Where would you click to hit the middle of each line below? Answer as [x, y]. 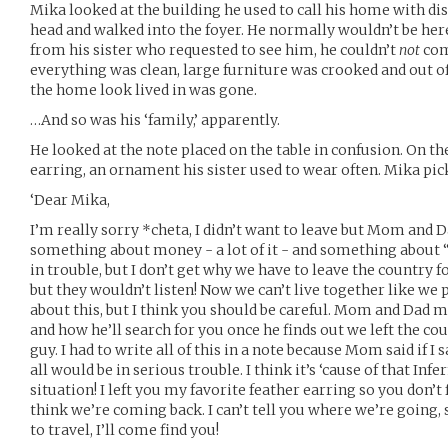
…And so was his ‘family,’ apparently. [155, 120]
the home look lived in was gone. [143, 90]
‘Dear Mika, [70, 200]
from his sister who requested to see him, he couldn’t [214, 50]
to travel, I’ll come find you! [124, 430]
